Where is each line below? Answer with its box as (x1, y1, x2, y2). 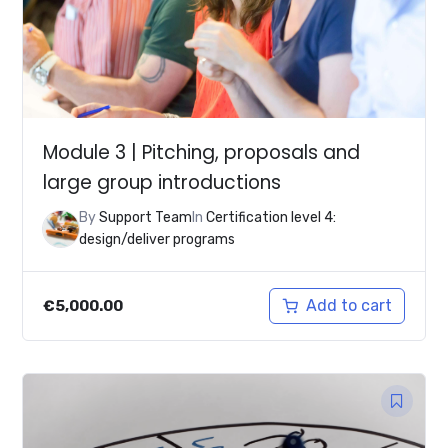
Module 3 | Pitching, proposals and (43, 138, 361, 166)
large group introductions (43, 168, 282, 196)
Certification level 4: (206, 209, 337, 227)
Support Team (99, 209, 193, 227)
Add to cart (305, 296, 392, 316)
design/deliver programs (79, 231, 236, 249)
